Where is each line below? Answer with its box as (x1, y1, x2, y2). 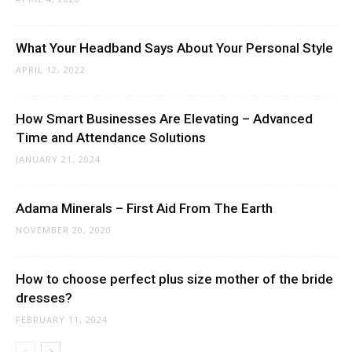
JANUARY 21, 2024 (16, 153, 101, 166)
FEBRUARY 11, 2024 (16, 313, 108, 326)
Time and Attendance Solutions (16, 130, 206, 146)
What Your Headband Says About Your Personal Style (16, 40, 333, 57)
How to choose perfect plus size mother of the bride (16, 271, 333, 288)
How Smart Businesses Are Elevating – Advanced (16, 111, 313, 127)
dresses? (16, 290, 72, 306)
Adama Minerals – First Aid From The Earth (16, 200, 273, 217)
